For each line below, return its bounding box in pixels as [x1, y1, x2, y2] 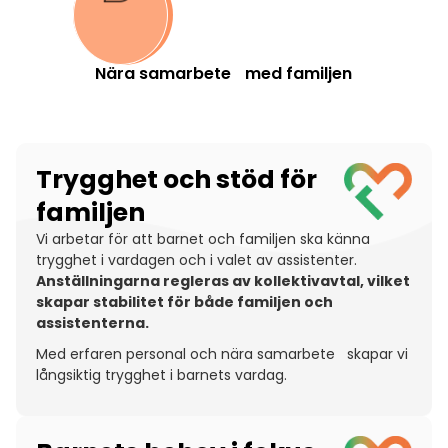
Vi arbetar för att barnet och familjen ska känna [36, 229, 370, 249]
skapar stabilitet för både [36, 292, 237, 312]
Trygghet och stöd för [36, 162, 317, 197]
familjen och [237, 292, 333, 312]
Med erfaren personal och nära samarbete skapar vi [36, 344, 408, 364]
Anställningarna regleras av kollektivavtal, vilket [36, 271, 410, 291]
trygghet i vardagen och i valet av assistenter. [36, 250, 357, 270]
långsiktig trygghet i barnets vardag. [36, 365, 287, 385]
